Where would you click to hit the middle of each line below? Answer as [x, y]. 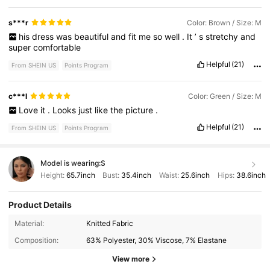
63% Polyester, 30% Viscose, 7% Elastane [157, 240]
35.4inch [137, 175]
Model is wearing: [70, 163]
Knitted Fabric [110, 223]
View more [131, 259]
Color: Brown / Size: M [224, 22]
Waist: [169, 175]
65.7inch [80, 175]
